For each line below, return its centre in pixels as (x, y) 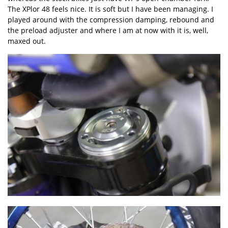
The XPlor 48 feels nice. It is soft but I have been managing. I (110, 9)
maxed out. (27, 41)
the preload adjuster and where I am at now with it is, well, (108, 30)
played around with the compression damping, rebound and (111, 20)
